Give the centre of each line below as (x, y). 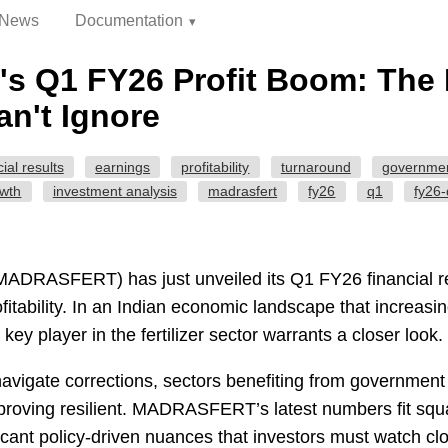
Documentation (128, 20)
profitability (215, 166)
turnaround (315, 166)
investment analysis (114, 191)
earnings (123, 166)
